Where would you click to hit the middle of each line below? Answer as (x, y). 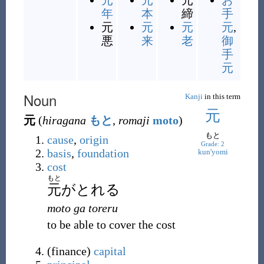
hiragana (64, 120)
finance (69, 251)
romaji (134, 120)
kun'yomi (213, 152)
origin (94, 140)
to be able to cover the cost (111, 225)
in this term (222, 96)
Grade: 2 (213, 144)
